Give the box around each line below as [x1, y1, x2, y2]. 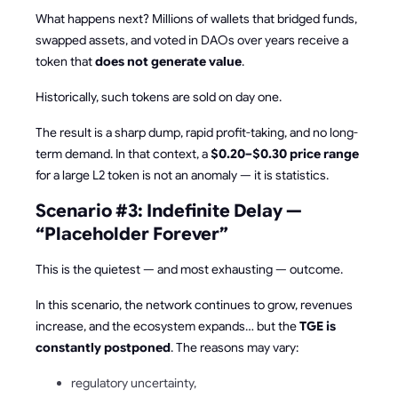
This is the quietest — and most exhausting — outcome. [36, 261, 343, 278]
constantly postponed [36, 339, 171, 356]
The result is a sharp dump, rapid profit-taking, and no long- [36, 124, 358, 141]
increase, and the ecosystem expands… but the [36, 318, 299, 335]
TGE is [299, 318, 336, 335]
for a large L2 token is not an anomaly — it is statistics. [36, 167, 329, 184]
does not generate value [95, 53, 242, 70]
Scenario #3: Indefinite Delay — [36, 200, 302, 223]
